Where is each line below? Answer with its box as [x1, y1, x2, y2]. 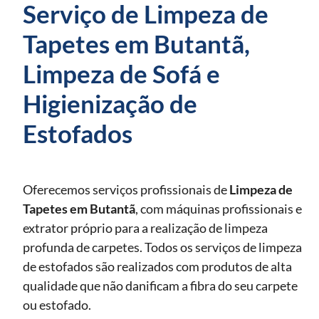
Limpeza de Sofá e [23, 58, 220, 88]
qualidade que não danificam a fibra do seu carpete [23, 277, 298, 293]
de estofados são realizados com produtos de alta [23, 258, 292, 274]
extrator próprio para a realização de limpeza [23, 219, 268, 236]
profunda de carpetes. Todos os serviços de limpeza [23, 239, 302, 255]
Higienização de [23, 88, 197, 118]
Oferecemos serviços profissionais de [23, 181, 229, 197]
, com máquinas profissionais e [135, 200, 302, 216]
